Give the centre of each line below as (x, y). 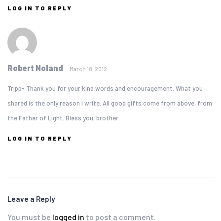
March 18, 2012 (88, 69)
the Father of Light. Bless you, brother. (64, 118)
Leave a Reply (31, 199)
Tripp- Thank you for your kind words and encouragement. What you (105, 88)
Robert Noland (36, 68)
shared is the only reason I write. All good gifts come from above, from (110, 103)
